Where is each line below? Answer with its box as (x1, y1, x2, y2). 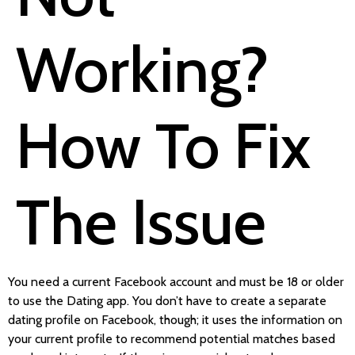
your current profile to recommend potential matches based (8, 331, 335, 347)
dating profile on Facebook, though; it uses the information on (8, 312, 342, 328)
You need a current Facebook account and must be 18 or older (8, 274, 344, 290)
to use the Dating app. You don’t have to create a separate (8, 293, 326, 309)
